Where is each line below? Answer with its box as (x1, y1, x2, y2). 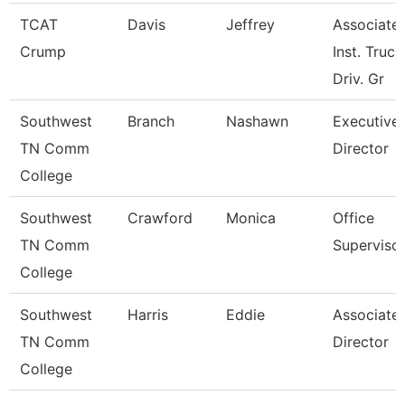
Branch (127, 112, 174, 130)
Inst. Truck (333, 42, 403, 61)
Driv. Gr (333, 70, 384, 88)
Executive (333, 112, 400, 130)
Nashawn (226, 112, 288, 130)
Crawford (127, 209, 193, 227)
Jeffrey (226, 15, 275, 33)
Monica (226, 209, 276, 227)
